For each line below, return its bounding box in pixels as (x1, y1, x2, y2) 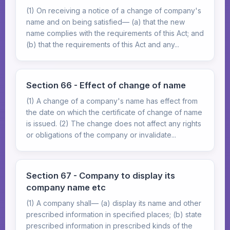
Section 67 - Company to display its (26, 170, 175, 181)
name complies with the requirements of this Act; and (26, 29, 204, 37)
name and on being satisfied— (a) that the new (26, 17, 185, 26)
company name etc (26, 182, 106, 193)
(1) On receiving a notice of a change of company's (26, 6, 201, 15)
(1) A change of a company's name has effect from (26, 97, 198, 105)
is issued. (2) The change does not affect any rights (26, 119, 201, 128)
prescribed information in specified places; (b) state (26, 210, 202, 219)
